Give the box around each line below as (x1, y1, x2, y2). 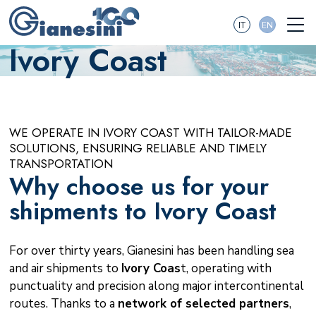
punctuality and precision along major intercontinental (8, 277, 304, 294)
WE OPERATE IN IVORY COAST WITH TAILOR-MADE (8, 124, 292, 141)
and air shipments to (8, 260, 121, 276)
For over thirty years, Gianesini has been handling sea (8, 242, 294, 259)
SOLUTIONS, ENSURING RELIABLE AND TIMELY (8, 140, 267, 157)
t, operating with (180, 260, 272, 276)
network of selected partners (117, 295, 289, 312)
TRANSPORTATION (8, 155, 113, 172)
